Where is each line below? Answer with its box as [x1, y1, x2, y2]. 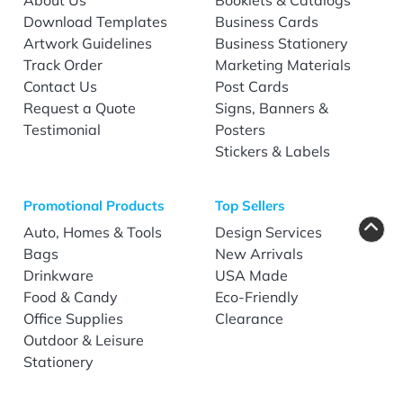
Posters [215, 120, 265, 139]
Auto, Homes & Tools [23, 222, 163, 241]
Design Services [215, 222, 322, 241]
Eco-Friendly [215, 287, 299, 306]
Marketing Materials [215, 55, 351, 74]
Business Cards [215, 12, 318, 31]
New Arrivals [215, 244, 303, 263]
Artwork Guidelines [23, 33, 153, 52]
